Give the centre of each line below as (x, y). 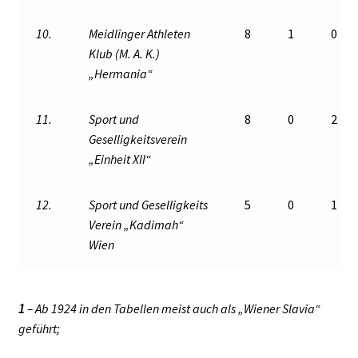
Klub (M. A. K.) (125, 53)
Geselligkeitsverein (138, 139)
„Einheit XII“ (120, 159)
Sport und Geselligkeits (149, 204)
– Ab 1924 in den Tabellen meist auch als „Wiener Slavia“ (173, 308)
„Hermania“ (121, 73)
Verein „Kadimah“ (137, 224)
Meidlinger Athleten (140, 33)
